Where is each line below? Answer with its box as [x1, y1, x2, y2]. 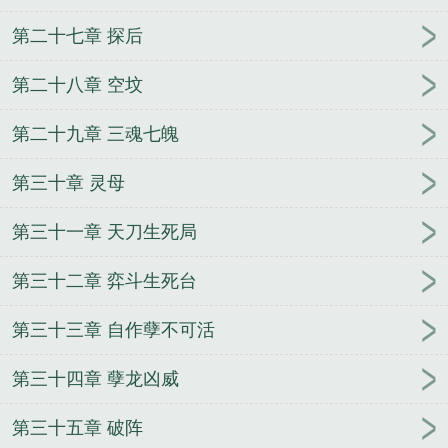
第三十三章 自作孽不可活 [12, 320, 215, 341]
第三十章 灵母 [12, 173, 125, 194]
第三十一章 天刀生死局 [12, 222, 197, 243]
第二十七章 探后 [12, 26, 143, 47]
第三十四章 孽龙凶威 [12, 369, 179, 390]
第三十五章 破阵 [12, 418, 143, 439]
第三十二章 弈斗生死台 [12, 271, 197, 292]
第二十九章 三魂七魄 [12, 124, 179, 145]
